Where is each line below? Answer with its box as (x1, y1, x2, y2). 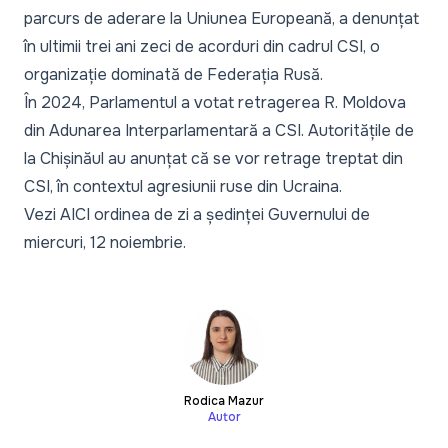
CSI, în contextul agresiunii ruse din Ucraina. (24, 175, 342, 197)
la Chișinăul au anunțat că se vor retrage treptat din (24, 147, 403, 169)
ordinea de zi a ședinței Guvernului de (90, 203, 370, 225)
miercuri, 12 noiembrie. (24, 231, 186, 253)
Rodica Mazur (184, 392, 264, 409)
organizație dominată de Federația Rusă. (24, 63, 323, 85)
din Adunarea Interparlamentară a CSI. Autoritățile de (24, 119, 414, 141)
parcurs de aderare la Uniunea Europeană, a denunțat (24, 7, 419, 29)
